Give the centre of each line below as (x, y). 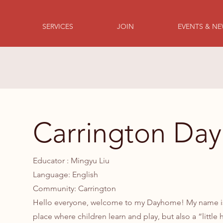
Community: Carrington (74, 188)
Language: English (65, 174)
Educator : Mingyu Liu (71, 161)
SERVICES (58, 26)
